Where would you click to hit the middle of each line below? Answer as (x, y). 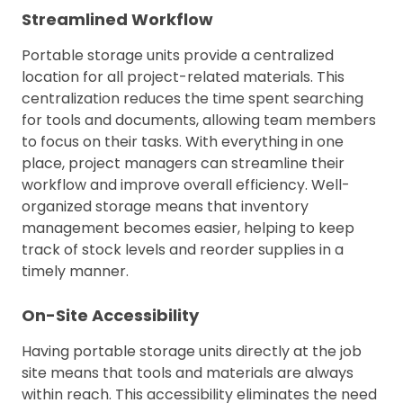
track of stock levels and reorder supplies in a (183, 249)
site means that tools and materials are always (188, 372)
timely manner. (75, 271)
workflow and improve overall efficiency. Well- (186, 184)
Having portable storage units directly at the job (192, 351)
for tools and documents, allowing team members (199, 120)
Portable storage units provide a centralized (178, 55)
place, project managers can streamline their (183, 163)
